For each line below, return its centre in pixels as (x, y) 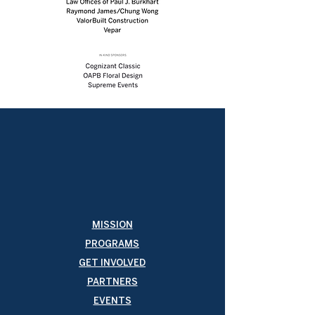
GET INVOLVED (112, 263)
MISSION (112, 225)
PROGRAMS (112, 244)
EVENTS (112, 301)
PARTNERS (112, 282)
